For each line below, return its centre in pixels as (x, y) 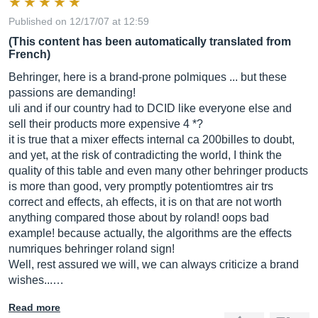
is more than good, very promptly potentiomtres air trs (141, 186)
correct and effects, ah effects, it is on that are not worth (145, 202)
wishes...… (36, 280)
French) (29, 54)
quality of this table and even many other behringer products (158, 171)
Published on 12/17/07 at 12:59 (79, 21)
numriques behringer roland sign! (92, 249)
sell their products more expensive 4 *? (106, 124)
